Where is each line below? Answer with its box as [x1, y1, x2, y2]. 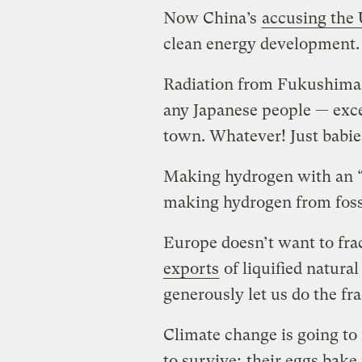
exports [162, 259, 219, 278]
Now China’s [162, 8, 261, 27]
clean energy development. [162, 34, 360, 53]
